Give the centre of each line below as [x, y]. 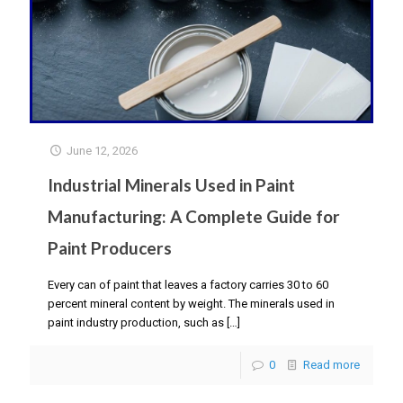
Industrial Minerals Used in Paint [171, 184]
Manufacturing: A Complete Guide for [194, 216]
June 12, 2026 [103, 150]
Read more [331, 364]
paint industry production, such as [136, 322]
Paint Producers [110, 247]
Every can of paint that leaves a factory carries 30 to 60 [188, 284]
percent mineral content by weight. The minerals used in [191, 303]
